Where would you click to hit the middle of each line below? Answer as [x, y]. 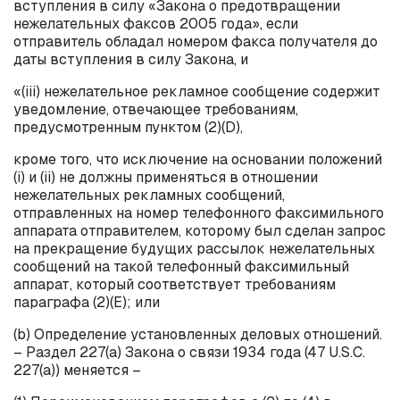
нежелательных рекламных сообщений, [149, 195]
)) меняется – [96, 370]
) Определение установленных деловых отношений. [204, 334]
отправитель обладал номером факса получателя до [196, 41]
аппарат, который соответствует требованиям [175, 284]
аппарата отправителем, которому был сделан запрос [200, 230]
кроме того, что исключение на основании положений [198, 159]
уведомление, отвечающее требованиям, [156, 109]
